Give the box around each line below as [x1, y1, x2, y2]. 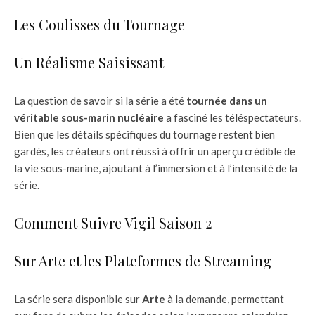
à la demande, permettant [165, 292, 284, 306]
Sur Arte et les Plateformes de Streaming [14, 251, 271, 271]
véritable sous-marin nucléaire [14, 111, 164, 124]
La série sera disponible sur [14, 292, 142, 306]
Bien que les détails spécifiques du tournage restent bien [14, 128, 275, 141]
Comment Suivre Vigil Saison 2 [14, 213, 212, 233]
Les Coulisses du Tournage [14, 15, 185, 34]
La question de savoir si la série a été [14, 94, 186, 108]
